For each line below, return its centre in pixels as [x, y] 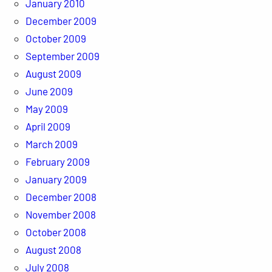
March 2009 [51, 144]
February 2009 [57, 161]
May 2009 [46, 108]
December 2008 [61, 196]
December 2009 [61, 20]
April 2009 [48, 126]
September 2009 [62, 56]
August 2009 [53, 73]
